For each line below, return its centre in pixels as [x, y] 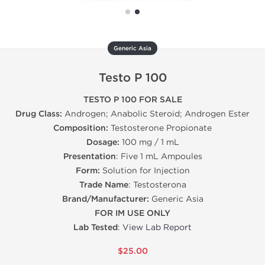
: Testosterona [157, 185]
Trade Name [104, 185]
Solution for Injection [145, 171]
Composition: [81, 128]
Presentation [89, 156]
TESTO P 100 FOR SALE [132, 100]
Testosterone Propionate [160, 128]
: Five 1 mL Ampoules [159, 156]
